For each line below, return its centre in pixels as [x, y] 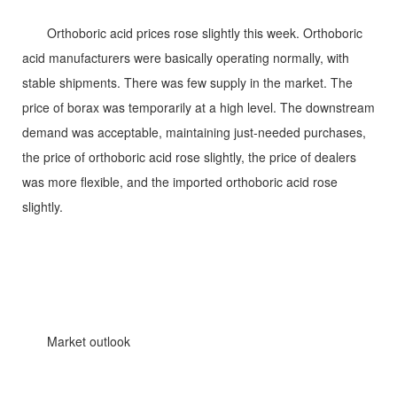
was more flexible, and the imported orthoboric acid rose [180, 182]
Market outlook [76, 341]
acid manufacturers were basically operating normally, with [186, 58]
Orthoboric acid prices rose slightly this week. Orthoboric [192, 33]
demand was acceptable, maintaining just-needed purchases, [194, 132]
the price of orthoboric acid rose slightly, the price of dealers [189, 157]
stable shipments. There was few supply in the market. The [187, 82]
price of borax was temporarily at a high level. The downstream [198, 107]
